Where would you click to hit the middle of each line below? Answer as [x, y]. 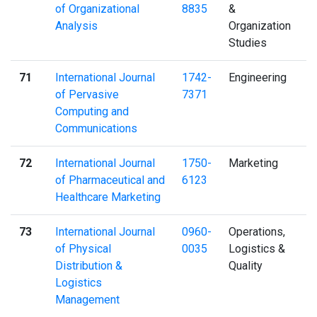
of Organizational [97, 8]
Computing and [92, 111]
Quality [246, 265]
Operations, [257, 231]
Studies [248, 42]
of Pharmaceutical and [110, 180]
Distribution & [89, 265]
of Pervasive [87, 94]
